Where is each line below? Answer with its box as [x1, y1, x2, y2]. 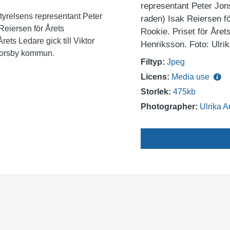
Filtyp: [141, 57, 165, 66]
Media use [171, 72, 212, 81]
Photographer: [141, 102, 198, 111]
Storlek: [141, 87, 171, 96]
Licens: [141, 72, 169, 81]
